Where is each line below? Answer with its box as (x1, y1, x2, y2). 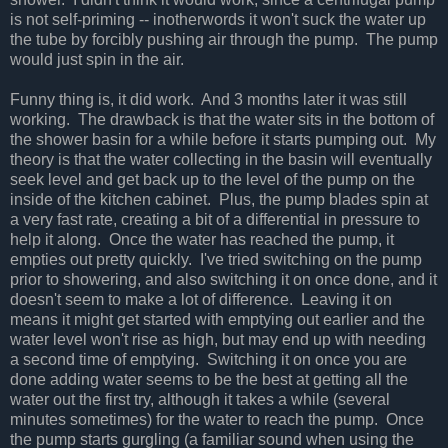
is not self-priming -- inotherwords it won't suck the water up (10, 10, 426, 28)
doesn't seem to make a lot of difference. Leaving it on (10, 290, 392, 308)
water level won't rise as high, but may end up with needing (10, 330, 426, 348)
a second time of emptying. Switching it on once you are (10, 350, 407, 368)
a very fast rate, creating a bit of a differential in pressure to (10, 210, 420, 228)
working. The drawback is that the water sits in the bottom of (10, 110, 434, 128)
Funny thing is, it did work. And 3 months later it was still (10, 90, 407, 108)
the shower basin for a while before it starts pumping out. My (10, 130, 436, 148)
